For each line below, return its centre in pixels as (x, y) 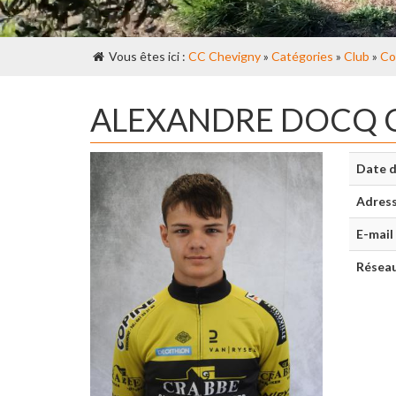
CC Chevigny (225, 56)
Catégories (302, 56)
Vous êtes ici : (147, 56)
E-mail (374, 234)
